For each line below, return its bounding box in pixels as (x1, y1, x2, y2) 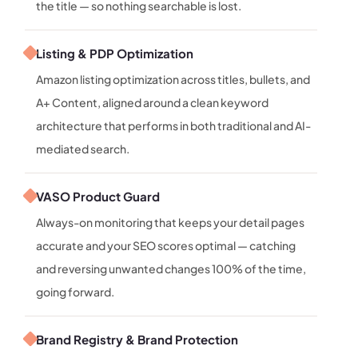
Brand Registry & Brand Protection (36, 331, 239, 347)
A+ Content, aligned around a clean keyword (36, 94, 269, 109)
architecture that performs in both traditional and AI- (36, 117, 312, 133)
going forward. (36, 284, 115, 299)
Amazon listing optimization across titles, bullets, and (36, 71, 311, 86)
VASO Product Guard (36, 188, 161, 204)
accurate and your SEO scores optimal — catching (36, 237, 296, 253)
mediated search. (36, 141, 130, 156)
